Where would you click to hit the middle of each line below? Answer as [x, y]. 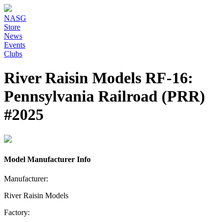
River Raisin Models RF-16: [99, 78]
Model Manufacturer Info [47, 160]
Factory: [17, 213]
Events [15, 45]
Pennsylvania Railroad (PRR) [105, 96]
